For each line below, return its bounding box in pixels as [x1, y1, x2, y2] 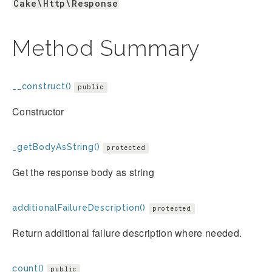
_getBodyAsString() [12, 142, 100, 152]
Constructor [12, 104, 64, 119]
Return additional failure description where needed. [12, 226, 242, 240]
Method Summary [12, 35, 200, 61]
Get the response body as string [12, 165, 154, 180]
